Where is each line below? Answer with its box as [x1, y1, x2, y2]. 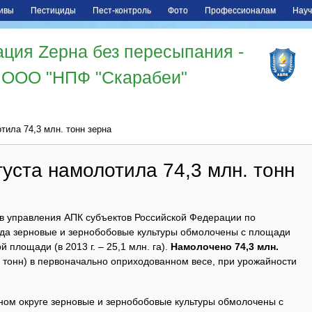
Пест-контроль [93, 6, 151, 15]
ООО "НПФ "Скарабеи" [1, 68, 187, 87]
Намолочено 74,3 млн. [171, 241, 279, 252]
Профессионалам [205, 6, 276, 15]
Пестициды [31, 6, 76, 15]
